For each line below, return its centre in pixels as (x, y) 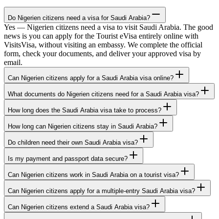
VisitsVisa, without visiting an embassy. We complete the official (103, 45)
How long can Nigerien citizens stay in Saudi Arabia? (83, 127)
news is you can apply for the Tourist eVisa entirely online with (101, 36)
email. (13, 63)
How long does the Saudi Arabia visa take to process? (85, 110)
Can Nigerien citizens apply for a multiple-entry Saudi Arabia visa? (101, 191)
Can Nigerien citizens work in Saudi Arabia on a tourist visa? (93, 175)
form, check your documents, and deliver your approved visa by (102, 54)
